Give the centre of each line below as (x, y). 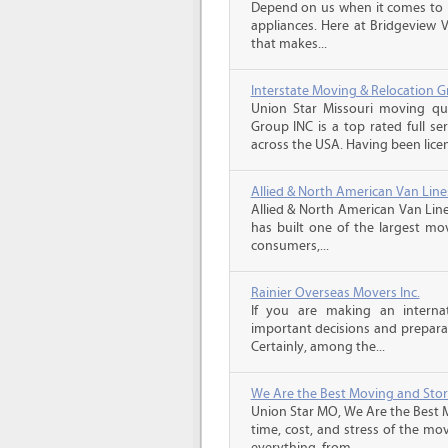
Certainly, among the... (317, 347)
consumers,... (289, 246)
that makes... (288, 44)
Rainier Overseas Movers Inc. (335, 293)
